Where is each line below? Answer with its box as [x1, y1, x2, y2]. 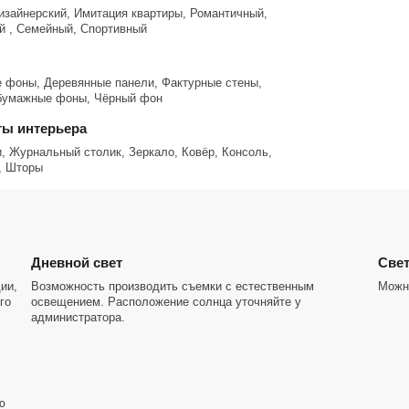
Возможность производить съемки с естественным [31, 279, 314, 293]
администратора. [31, 310, 125, 324]
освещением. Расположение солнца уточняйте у [31, 295, 301, 309]
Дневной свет [31, 255, 122, 270]
